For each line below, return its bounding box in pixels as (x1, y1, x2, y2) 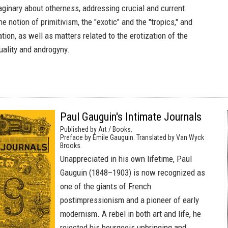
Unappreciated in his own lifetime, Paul (60, 154, 192, 164)
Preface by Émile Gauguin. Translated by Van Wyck (60, 133, 204, 141)
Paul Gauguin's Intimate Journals (60, 110, 202, 123)
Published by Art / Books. (60, 125, 132, 133)
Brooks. (60, 141, 82, 150)
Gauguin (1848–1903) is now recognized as (60, 167, 205, 178)
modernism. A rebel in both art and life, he (60, 209, 201, 219)
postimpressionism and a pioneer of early (60, 195, 199, 205)
